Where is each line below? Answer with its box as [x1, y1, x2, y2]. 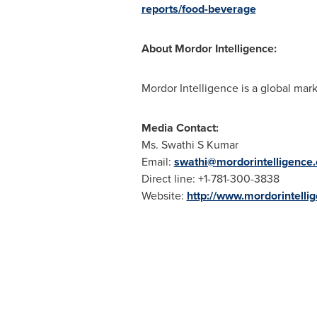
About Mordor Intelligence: [141, 40, 282, 57]
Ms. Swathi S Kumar [141, 136, 241, 153]
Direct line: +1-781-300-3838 [141, 170, 282, 187]
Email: [141, 153, 174, 170]
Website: [141, 187, 187, 204]
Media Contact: [141, 119, 219, 136]
